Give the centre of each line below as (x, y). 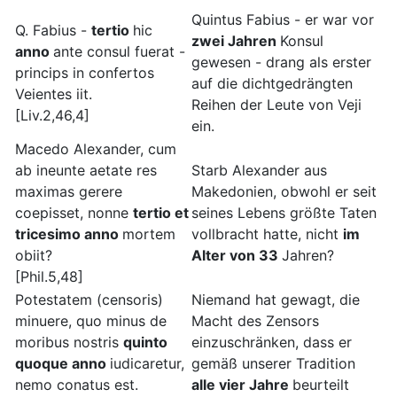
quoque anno (62, 364)
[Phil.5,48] (49, 277)
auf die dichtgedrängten (272, 84)
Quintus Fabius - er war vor (283, 20)
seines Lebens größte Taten (284, 213)
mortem (149, 234)
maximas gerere (69, 192)
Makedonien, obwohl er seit (284, 192)
